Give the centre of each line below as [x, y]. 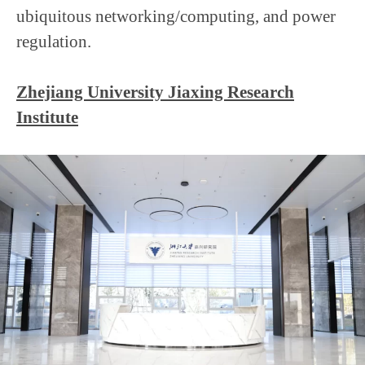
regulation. [54, 41]
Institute [47, 117]
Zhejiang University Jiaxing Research [155, 91]
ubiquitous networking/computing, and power [176, 15]
